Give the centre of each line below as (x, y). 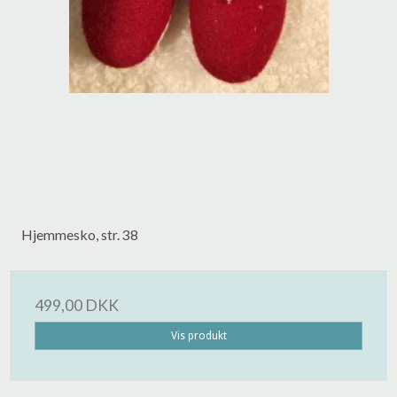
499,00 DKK (77, 305)
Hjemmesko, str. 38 (80, 234)
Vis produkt (198, 335)
